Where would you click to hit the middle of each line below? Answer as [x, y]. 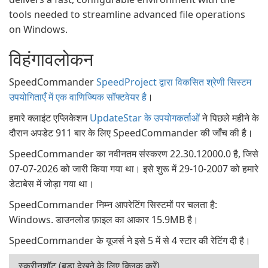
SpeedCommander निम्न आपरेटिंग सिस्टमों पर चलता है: [113, 205]
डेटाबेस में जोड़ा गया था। [51, 184]
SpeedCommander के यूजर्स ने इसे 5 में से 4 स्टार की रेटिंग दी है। [130, 240]
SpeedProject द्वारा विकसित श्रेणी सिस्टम [174, 82]
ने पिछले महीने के [229, 118]
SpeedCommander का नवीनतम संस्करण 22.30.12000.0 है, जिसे [134, 154]
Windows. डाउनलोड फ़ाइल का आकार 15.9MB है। [104, 220]
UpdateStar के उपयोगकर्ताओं [145, 118]
